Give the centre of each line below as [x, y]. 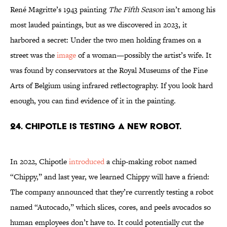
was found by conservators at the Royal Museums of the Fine [109, 70]
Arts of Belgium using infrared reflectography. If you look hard [111, 86]
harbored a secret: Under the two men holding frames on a [106, 40]
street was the [33, 55]
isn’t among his [190, 10]
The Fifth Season [136, 10]
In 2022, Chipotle [40, 162]
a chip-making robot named [150, 162]
